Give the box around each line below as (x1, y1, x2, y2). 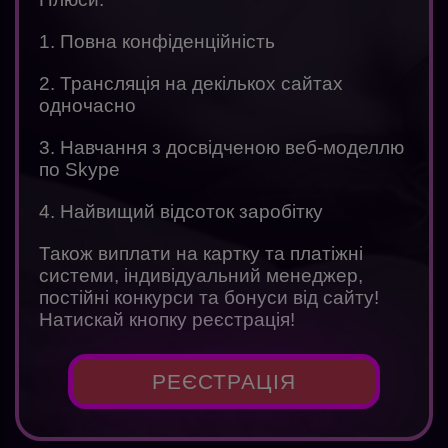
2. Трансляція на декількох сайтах (39, 73, 343, 95)
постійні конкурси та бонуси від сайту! (39, 287, 379, 309)
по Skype (39, 159, 120, 181)
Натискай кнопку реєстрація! (39, 309, 295, 331)
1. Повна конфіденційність (39, 31, 275, 53)
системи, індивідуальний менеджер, (39, 265, 363, 287)
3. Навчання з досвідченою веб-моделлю (39, 137, 404, 159)
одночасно (39, 95, 136, 117)
